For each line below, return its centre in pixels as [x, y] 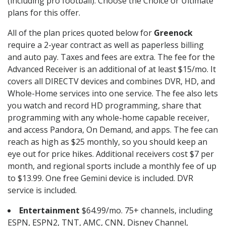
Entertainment [49, 211]
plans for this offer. [44, 13]
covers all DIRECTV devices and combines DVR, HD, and [111, 81]
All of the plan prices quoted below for [81, 33]
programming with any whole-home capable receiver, [108, 118]
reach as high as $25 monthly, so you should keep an [107, 142]
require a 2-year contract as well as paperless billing [106, 45]
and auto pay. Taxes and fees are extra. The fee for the [111, 57]
